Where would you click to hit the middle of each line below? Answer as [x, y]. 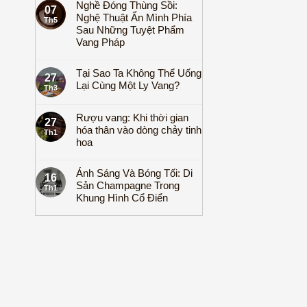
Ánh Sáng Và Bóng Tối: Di [134, 173]
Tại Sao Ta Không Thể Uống [139, 73]
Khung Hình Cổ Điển [122, 198]
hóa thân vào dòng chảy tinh [139, 130]
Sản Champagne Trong [128, 185]
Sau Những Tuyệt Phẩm [130, 30]
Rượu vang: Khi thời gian [132, 118]
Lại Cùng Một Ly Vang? [128, 85]
